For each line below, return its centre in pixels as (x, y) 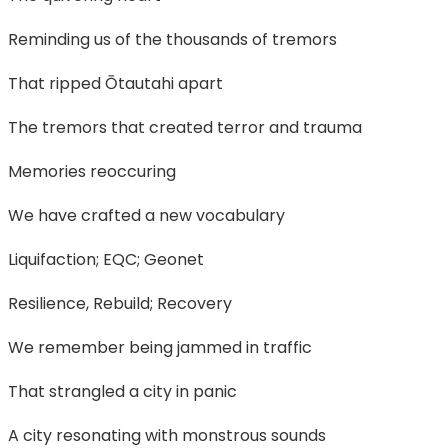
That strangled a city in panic (122, 391)
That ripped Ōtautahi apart (115, 83)
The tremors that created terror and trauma (184, 127)
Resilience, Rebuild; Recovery (119, 303)
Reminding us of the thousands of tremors (172, 39)
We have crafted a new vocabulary (146, 215)
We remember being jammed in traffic (159, 347)
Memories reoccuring (91, 171)
